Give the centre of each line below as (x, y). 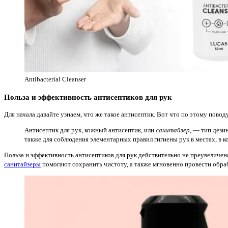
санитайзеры (22, 164)
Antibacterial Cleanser (55, 79)
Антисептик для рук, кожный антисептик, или (90, 130)
